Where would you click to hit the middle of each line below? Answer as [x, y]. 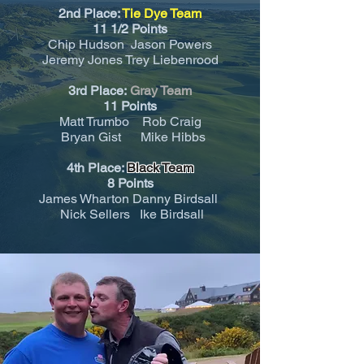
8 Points [130, 183]
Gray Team [161, 91]
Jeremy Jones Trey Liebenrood [130, 60]
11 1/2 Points [130, 29]
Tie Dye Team [162, 13]
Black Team [160, 168]
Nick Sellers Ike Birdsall [130, 214]
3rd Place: [97, 91]
